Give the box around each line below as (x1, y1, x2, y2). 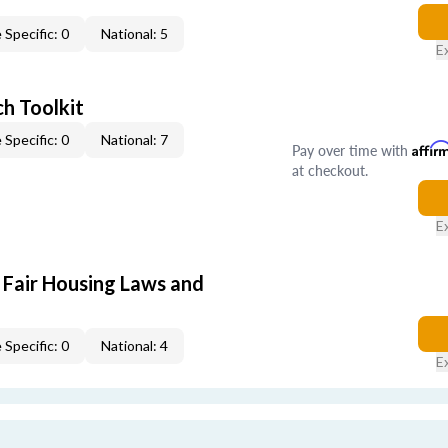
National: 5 (101, 25, 168, 42)
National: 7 (101, 131, 168, 148)
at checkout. (291, 160, 368, 180)
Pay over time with (291, 140, 412, 160)
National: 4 (101, 337, 168, 354)
